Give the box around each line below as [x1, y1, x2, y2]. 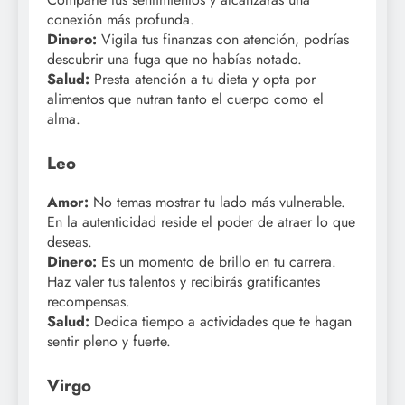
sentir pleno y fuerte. [47, 331, 171, 353]
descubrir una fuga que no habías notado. [47, 49, 302, 71]
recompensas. [47, 291, 130, 313]
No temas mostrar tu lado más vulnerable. [89, 192, 345, 213]
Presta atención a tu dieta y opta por [89, 69, 316, 90]
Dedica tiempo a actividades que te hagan [89, 311, 352, 333]
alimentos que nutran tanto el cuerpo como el [47, 89, 324, 110]
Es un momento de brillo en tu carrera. [97, 251, 336, 273]
